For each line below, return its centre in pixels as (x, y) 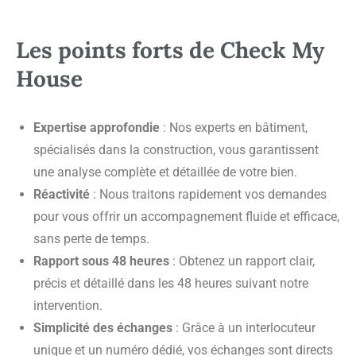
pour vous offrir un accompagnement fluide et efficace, (186, 217)
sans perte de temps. (91, 239)
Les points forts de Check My (170, 50)
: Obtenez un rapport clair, (242, 261)
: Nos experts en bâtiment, (234, 128)
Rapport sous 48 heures (101, 261)
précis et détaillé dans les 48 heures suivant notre (171, 284)
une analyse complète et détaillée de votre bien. (165, 172)
